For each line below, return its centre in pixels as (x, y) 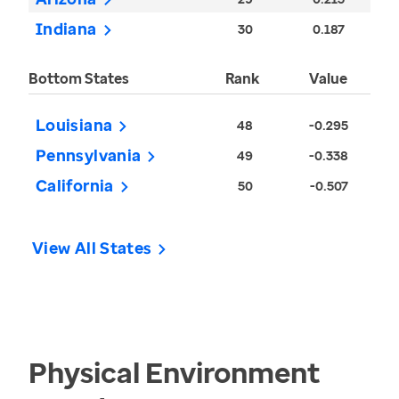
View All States (92, 248)
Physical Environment (174, 372)
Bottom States (79, 79)
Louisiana (74, 125)
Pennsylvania (89, 155)
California (75, 186)
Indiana (66, 29)
